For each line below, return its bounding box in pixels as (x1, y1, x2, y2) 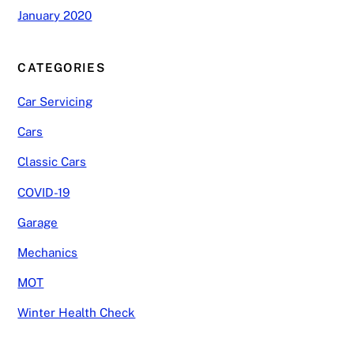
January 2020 (17, 9, 92, 23)
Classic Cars (17, 155, 87, 169)
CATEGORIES (17, 60, 106, 74)
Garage (17, 215, 58, 229)
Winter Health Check (17, 306, 136, 320)
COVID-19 (17, 185, 70, 199)
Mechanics (17, 245, 78, 259)
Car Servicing (17, 95, 93, 109)
